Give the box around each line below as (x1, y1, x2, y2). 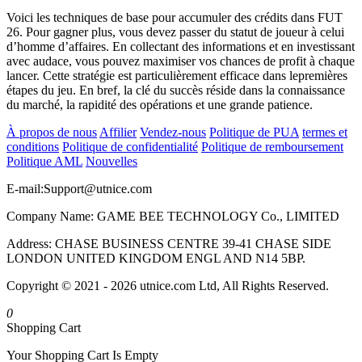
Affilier (99, 124, 137, 139)
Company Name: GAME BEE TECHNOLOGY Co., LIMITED (6, 208, 339, 223)
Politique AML (6, 154, 82, 168)
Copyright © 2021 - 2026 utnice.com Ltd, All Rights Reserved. (6, 278, 329, 293)
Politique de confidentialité (62, 139, 198, 154)
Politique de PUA (209, 124, 299, 139)
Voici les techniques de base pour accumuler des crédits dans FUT (6, 10, 343, 24)
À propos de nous (6, 124, 97, 139)
